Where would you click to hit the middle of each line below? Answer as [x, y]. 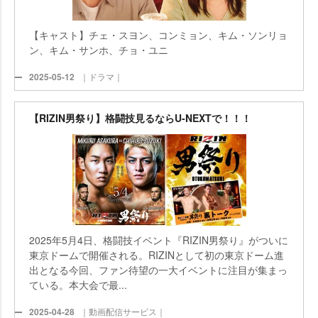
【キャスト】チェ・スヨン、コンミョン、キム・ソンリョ [158, 34]
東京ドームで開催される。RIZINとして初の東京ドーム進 [157, 254]
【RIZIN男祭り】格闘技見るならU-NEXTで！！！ [140, 118]
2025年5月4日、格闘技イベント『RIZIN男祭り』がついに [159, 240]
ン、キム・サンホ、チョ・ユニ [99, 49]
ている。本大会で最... [78, 284]
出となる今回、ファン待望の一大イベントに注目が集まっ [158, 269]
